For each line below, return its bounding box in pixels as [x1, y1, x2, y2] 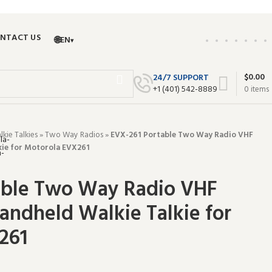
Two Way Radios [45, 129, 103, 141]
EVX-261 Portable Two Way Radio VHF [110, 129, 253, 141]
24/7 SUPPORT [153, 70, 209, 85]
